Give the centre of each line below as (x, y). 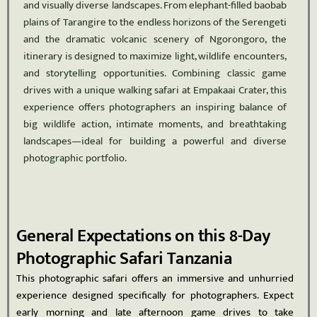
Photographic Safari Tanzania (125, 258)
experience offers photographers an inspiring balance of (155, 107)
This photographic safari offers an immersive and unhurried (155, 278)
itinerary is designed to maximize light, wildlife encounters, (155, 56)
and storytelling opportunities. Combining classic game (155, 73)
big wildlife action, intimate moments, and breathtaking (155, 124)
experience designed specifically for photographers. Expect (155, 295)
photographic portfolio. (75, 158)
